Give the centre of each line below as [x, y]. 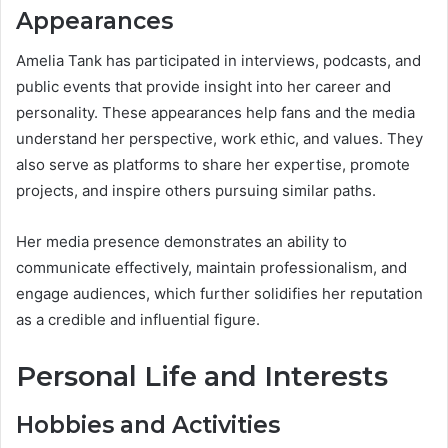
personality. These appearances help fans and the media [215, 113]
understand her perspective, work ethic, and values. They [219, 139]
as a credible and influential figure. [138, 320]
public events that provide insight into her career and [203, 87]
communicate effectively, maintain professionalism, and [211, 268]
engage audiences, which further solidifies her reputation [219, 294]
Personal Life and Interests [202, 377]
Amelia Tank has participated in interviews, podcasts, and [218, 61]
